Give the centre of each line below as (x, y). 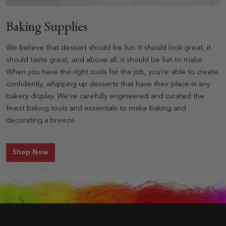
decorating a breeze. (41, 121)
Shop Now (31, 152)
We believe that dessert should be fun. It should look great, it (108, 48)
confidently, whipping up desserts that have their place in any (108, 84)
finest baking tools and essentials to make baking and (96, 108)
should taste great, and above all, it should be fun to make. (105, 60)
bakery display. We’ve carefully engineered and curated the (105, 96)
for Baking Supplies (82, 152)
